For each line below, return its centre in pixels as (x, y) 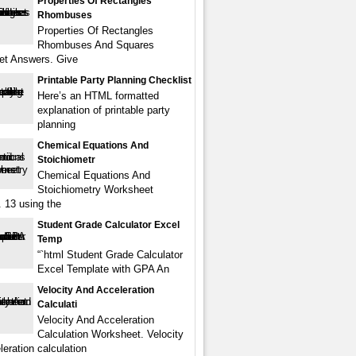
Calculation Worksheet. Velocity (110, 334)
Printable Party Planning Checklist (114, 80)
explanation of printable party (104, 110)
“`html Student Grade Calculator (110, 255)
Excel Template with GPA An (103, 269)
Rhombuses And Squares (96, 45)
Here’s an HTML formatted (98, 96)
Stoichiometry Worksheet (95, 190)
